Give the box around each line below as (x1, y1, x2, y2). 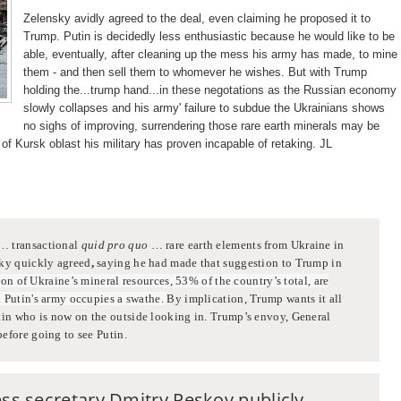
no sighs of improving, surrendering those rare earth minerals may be (23, 119, 380, 133)
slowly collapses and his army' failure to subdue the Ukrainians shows (23, 101, 385, 115)
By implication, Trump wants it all (166, 292, 343, 306)
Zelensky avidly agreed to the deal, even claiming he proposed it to (23, 12, 371, 26)
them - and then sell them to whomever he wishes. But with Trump (23, 65, 367, 80)
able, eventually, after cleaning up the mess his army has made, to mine (23, 47, 397, 62)
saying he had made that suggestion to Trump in (93, 256, 342, 270)
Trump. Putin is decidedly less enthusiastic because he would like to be (23, 30, 395, 44)
